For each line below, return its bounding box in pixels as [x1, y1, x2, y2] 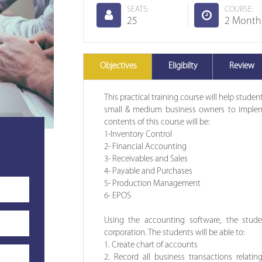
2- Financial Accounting [104, 142, 199, 151]
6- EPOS [104, 191, 131, 201]
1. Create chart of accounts [104, 240, 198, 250]
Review [227, 61, 254, 71]
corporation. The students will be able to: [104, 228, 245, 237]
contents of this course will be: [104, 118, 210, 127]
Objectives [98, 61, 137, 71]
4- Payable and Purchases [104, 167, 199, 176]
